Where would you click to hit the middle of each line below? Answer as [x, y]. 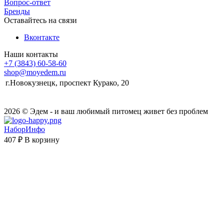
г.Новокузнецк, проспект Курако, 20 [67, 83]
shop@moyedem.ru [35, 72]
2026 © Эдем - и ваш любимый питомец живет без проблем [106, 111]
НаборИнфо [24, 129]
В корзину [42, 140]
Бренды [17, 11]
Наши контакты [31, 54]
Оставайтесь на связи [40, 20]
